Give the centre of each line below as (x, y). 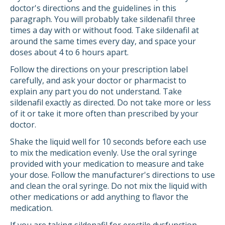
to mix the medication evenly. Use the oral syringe (103, 153)
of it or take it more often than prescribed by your (104, 114)
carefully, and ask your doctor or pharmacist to (98, 80)
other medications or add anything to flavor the (99, 197)
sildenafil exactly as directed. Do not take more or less (110, 102)
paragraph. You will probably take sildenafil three (103, 19)
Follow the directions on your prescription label (99, 69)
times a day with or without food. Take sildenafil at (104, 30)
